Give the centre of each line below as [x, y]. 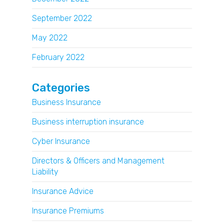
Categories [61, 87]
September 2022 [62, 18]
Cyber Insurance [61, 141]
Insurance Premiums [68, 210]
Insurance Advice [63, 191]
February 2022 [58, 57]
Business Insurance [66, 102]
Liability [45, 171]
